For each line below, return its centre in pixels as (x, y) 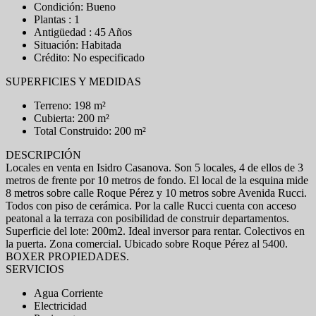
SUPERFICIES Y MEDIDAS (73, 81)
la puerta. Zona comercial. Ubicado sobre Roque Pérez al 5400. (147, 244)
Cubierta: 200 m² (72, 118)
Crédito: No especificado (89, 57)
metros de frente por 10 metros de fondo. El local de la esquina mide (157, 180)
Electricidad (60, 306)
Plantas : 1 (57, 19)
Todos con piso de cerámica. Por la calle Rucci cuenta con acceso (151, 206)
